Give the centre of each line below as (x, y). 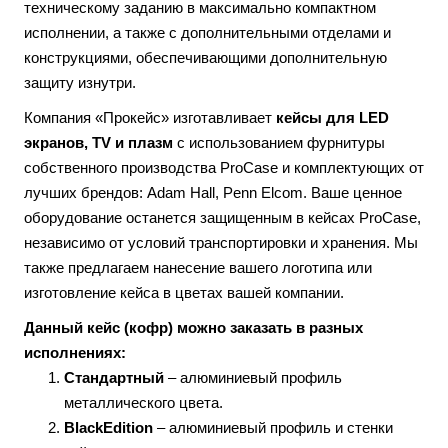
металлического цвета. (143, 403)
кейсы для (317, 118)
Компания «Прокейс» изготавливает (150, 118)
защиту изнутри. (80, 83)
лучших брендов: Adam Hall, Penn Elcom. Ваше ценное (213, 193)
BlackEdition (108, 428)
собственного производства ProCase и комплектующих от (224, 168)
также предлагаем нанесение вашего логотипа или (198, 268)
